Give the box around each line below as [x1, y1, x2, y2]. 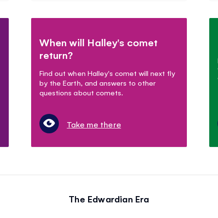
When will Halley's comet [39, 36, 158, 49]
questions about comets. [39, 88, 123, 97]
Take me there [67, 119, 121, 130]
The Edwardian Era [69, 193, 149, 205]
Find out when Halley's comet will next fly [39, 68, 176, 78]
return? [39, 48, 73, 62]
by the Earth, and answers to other [39, 78, 156, 88]
